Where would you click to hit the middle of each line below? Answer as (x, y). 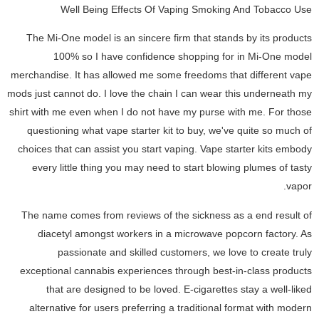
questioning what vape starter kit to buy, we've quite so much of (169, 131)
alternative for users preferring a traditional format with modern (171, 307)
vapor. (299, 186)
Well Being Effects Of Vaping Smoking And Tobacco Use (186, 9)
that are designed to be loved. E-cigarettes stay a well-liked (179, 289)
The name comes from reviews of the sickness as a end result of (167, 215)
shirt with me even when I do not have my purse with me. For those (161, 112)
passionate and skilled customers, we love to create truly (185, 252)
